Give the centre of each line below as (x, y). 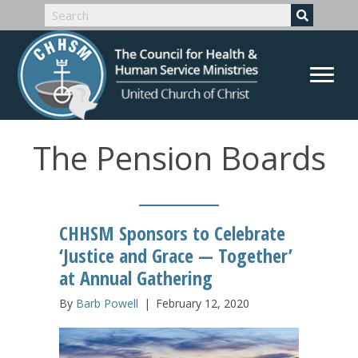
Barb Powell (107, 303)
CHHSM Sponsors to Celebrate (172, 233)
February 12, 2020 (203, 303)
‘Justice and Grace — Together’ (176, 255)
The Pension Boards (179, 157)
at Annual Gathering (136, 277)
